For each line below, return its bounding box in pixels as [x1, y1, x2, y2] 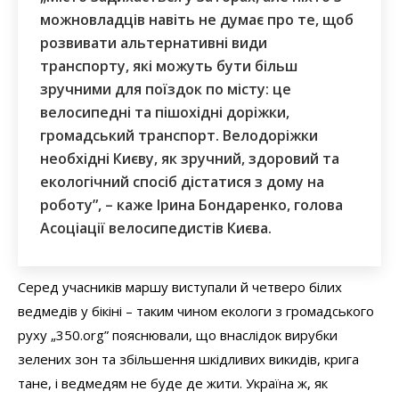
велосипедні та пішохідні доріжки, [40, 102, 289, 122]
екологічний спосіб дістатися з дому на [40, 171, 324, 191]
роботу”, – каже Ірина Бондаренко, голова [40, 194, 343, 215]
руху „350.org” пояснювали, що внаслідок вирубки [18, 325, 338, 344]
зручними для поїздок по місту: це [40, 78, 291, 99]
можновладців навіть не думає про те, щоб [40, 9, 354, 29]
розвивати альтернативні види [40, 32, 267, 53]
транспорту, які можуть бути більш [40, 55, 297, 76]
